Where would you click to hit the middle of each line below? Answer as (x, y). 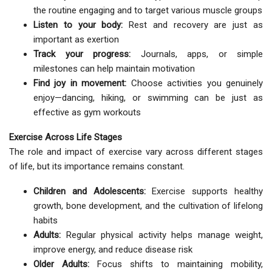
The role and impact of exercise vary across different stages (136, 152)
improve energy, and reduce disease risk (113, 250)
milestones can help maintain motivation (114, 69)
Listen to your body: (78, 25)
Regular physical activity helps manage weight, (162, 235)
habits (46, 221)
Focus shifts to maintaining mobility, (176, 264)
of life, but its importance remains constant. (97, 167)
